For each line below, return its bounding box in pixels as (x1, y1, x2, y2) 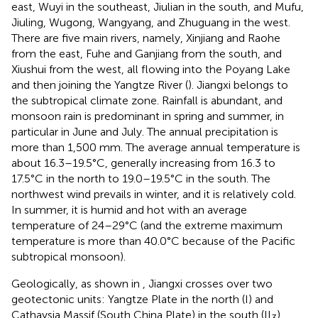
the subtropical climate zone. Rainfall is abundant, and (11, 93, 283, 107)
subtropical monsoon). (11, 249, 126, 263)
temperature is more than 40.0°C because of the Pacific (11, 234, 295, 248)
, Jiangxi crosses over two (143, 276, 273, 290)
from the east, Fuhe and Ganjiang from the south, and (11, 46, 282, 60)
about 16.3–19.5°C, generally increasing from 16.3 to (11, 155, 275, 170)
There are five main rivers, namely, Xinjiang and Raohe (11, 31, 280, 45)
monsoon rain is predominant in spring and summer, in (11, 109, 284, 123)
